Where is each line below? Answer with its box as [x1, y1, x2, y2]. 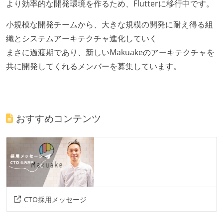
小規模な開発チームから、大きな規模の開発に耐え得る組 [6, 18, 213, 30]
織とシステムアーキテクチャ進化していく [6, 32, 157, 44]
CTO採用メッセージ [23, 194, 87, 204]
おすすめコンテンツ [16, 111, 102, 125]
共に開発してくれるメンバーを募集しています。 [6, 60, 181, 72]
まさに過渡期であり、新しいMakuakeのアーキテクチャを [6, 46, 215, 58]
